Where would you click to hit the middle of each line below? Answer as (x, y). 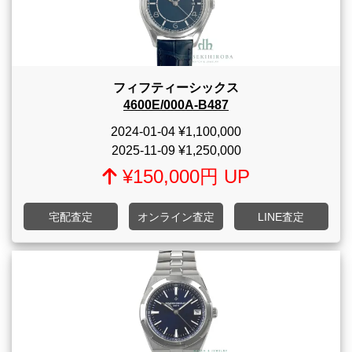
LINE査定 (281, 216)
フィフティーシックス (176, 87)
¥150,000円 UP (183, 176)
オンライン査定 (176, 216)
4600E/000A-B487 (176, 104)
